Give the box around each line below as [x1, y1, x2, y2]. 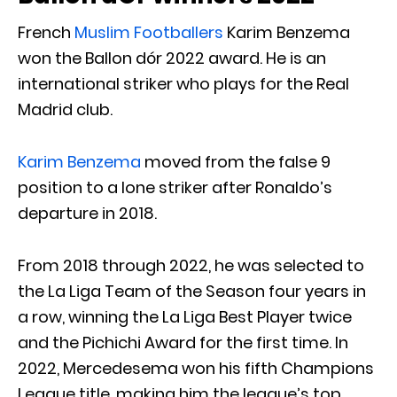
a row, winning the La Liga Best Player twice [18, 306, 352, 329]
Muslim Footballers [74, 21, 223, 44]
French [18, 21, 74, 44]
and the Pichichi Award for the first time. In [18, 331, 348, 354]
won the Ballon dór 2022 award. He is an [18, 47, 326, 70]
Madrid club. [18, 98, 113, 121]
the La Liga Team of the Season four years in [18, 280, 366, 303]
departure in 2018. [18, 202, 157, 225]
